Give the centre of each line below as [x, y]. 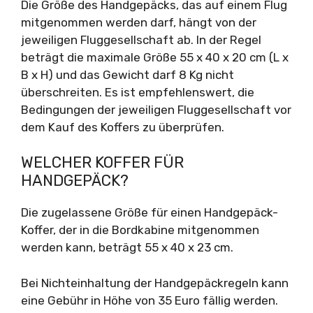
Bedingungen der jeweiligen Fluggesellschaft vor [156, 109]
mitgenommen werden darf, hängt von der [139, 22]
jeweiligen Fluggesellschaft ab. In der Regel [141, 39]
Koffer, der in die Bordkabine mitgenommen [140, 230]
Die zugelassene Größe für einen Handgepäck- [150, 212]
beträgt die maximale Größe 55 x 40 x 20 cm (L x [155, 57]
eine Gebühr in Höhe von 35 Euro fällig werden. [150, 300]
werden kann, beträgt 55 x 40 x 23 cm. [127, 247]
